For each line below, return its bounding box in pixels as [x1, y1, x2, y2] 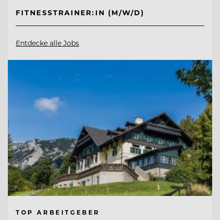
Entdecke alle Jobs [16, 38, 79, 48]
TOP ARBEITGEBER [16, 208, 100, 217]
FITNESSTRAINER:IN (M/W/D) [16, 8, 145, 18]
